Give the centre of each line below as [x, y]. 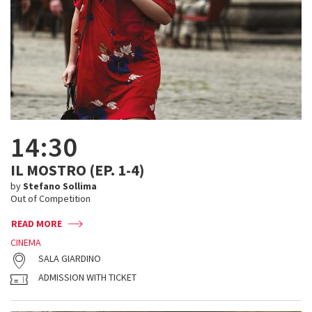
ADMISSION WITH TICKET [87, 277]
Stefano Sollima [60, 186]
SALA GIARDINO [70, 258]
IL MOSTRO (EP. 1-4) [77, 170]
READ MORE [37, 224]
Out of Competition [50, 198]
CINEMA [26, 242]
